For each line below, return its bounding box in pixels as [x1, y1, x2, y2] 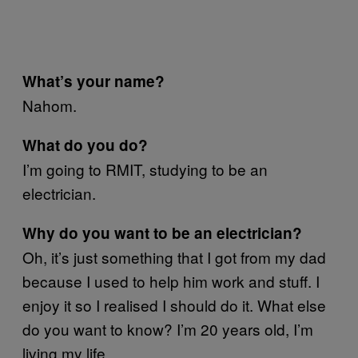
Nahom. [22, 94, 77, 116]
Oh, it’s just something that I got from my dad [22, 246, 326, 268]
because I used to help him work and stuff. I [22, 270, 320, 292]
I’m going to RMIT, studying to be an [22, 158, 268, 180]
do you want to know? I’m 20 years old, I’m [22, 318, 313, 340]
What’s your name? [22, 70, 165, 92]
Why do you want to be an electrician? [22, 222, 302, 244]
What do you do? [22, 134, 148, 156]
